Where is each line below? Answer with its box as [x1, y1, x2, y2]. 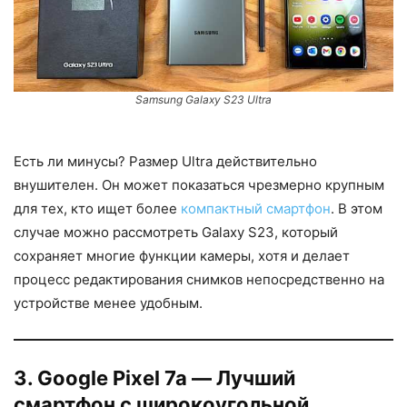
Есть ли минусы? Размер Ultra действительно [14, 152, 317, 170]
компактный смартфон [181, 199, 331, 217]
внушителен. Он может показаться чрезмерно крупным [14, 175, 384, 194]
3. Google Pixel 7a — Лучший [14, 365, 295, 390]
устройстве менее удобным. [14, 293, 203, 312]
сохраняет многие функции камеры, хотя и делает [14, 246, 350, 264]
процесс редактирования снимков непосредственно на [14, 270, 384, 288]
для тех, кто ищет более [14, 199, 181, 217]
